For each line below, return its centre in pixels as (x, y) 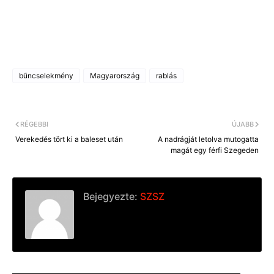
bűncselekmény (46, 76)
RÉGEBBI (34, 124)
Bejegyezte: (110, 197)
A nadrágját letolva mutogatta (208, 139)
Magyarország (115, 76)
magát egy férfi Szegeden (215, 150)
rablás (166, 76)
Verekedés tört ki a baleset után (69, 139)
